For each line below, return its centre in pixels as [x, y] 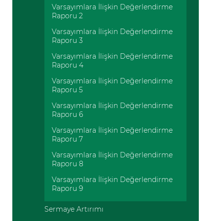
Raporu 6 [67, 114]
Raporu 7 [67, 139]
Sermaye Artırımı [74, 209]
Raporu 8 [68, 164]
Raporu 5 [67, 90]
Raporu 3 [67, 40]
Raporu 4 [68, 65]
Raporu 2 [67, 16]
